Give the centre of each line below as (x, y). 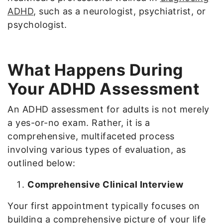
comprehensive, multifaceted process (91, 136)
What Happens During (95, 70)
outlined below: (42, 163)
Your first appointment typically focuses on (104, 206)
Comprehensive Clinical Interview (105, 184)
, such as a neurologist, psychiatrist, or (120, 11)
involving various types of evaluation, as (97, 149)
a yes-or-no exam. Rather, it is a (79, 122)
